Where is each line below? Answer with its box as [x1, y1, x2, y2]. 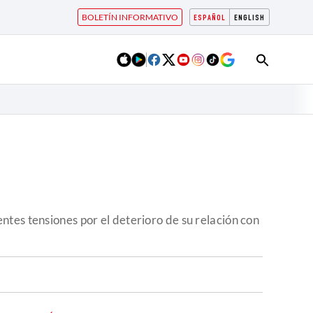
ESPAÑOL [194, 14, 226, 22]
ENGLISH [234, 14, 265, 22]
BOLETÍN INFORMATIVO [82, 12, 178, 22]
